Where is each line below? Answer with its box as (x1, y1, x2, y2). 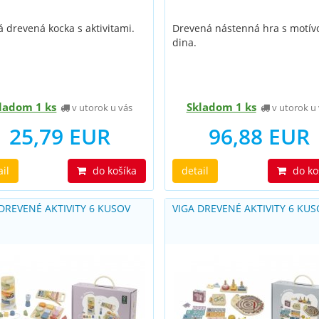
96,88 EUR (209, 122, 310, 151)
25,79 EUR (9, 122, 110, 151)
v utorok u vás (70, 101, 133, 114)
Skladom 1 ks (186, 100, 256, 114)
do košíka (90, 164, 137, 177)
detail (182, 164, 209, 177)
